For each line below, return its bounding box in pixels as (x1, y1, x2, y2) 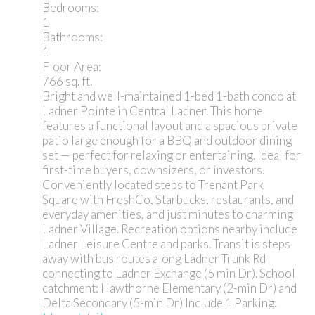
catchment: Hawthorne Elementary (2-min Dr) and (42, 280, 297, 295)
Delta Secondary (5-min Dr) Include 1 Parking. (42, 295, 276, 310)
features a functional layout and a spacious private (42, 117, 297, 133)
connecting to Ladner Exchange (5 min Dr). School (42, 265, 295, 281)
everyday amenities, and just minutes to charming (42, 206, 293, 221)
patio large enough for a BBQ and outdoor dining (42, 132, 292, 148)
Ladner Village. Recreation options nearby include (42, 221, 297, 236)
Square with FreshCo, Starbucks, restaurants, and (42, 191, 294, 207)
